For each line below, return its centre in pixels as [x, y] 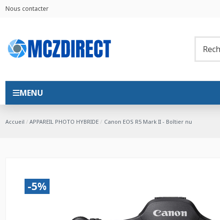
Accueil [15, 121]
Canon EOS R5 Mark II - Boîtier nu [148, 121]
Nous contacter [27, 9]
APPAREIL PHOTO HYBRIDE [64, 121]
